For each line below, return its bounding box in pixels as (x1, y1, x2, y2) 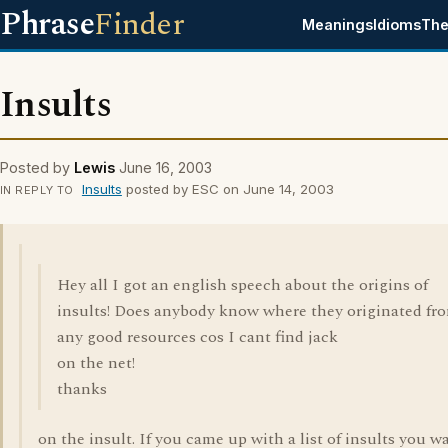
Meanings (302, 16, 374, 33)
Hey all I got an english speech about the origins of (57, 273, 428, 297)
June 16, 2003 (119, 159, 212, 176)
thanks (57, 377, 107, 401)
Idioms (373, 16, 422, 33)
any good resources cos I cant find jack (57, 325, 338, 349)
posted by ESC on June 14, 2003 (121, 181, 334, 197)
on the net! (57, 351, 135, 375)
